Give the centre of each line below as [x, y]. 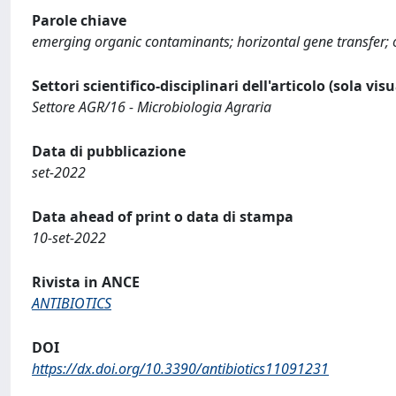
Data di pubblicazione [109, 151]
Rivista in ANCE [86, 282]
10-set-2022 [69, 237]
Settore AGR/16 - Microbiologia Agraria [152, 107]
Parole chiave [79, 20]
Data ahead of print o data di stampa [163, 216]
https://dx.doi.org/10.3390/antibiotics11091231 [180, 368]
